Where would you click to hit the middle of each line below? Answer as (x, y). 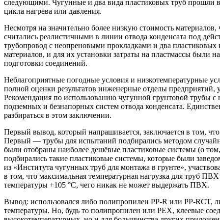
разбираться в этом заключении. (58, 115)
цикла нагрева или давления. (53, 11)
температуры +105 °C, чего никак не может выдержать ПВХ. (107, 185)
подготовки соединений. (46, 63)
